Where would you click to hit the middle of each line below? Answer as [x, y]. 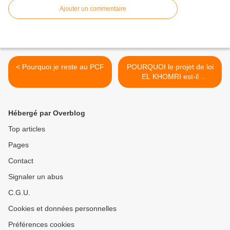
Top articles [27, 129]
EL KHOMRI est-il [170, 77]
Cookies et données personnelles [62, 209]
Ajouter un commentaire [93, 9]
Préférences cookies [41, 225]
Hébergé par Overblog [47, 113]
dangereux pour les [170, 87]
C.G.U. [19, 193]
